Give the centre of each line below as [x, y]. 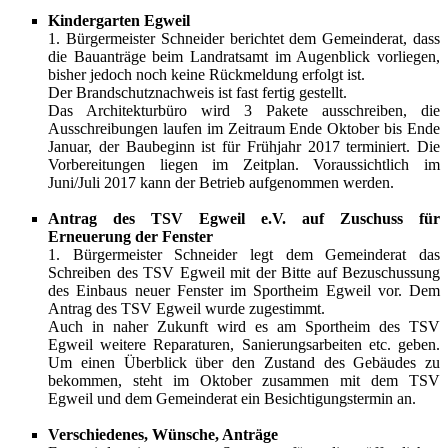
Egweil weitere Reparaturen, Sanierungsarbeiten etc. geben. [244, 344]
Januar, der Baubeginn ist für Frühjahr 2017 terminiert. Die [244, 146]
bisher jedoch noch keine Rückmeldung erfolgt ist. [206, 74]
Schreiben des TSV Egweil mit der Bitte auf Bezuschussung [244, 272]
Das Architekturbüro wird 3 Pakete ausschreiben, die [244, 110]
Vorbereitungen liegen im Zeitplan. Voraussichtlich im [244, 164]
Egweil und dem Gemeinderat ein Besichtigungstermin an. [232, 398]
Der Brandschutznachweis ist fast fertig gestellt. [197, 92]
